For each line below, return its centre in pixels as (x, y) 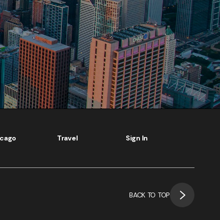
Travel (68, 138)
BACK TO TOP (150, 195)
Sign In (137, 138)
